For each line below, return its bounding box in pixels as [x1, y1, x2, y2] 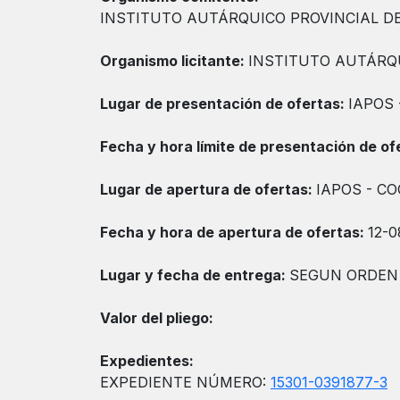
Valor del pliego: [100, 309, 213, 327]
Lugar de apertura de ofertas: [100, 180, 316, 198]
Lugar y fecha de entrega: [100, 266, 289, 284]
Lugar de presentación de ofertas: [100, 95, 348, 112]
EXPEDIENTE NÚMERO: [100, 373, 271, 391]
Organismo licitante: [100, 52, 248, 70]
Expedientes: [100, 352, 194, 370]
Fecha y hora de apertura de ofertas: [100, 223, 368, 241]
